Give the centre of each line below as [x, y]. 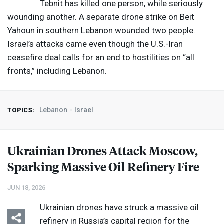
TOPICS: [21, 110]
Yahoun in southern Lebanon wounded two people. [101, 31]
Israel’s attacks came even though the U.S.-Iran [95, 44]
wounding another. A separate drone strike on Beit [101, 17]
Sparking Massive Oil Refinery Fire [103, 167]
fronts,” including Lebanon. [57, 71]
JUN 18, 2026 [26, 188]
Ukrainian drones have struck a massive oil [119, 208]
